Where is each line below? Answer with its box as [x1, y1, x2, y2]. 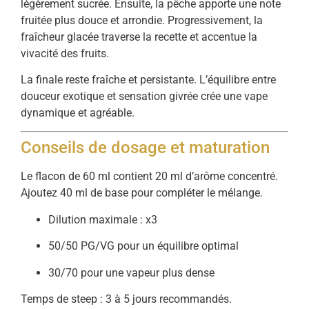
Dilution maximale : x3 [48, 212, 157, 226]
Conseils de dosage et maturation [21, 138, 270, 158]
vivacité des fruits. [21, 46, 109, 60]
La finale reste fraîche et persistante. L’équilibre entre [21, 72, 276, 86]
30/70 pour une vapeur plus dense [48, 266, 215, 279]
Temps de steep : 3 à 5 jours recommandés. [21, 292, 232, 306]
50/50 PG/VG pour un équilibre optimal [48, 239, 239, 253]
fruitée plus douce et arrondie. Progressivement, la [21, 13, 263, 27]
